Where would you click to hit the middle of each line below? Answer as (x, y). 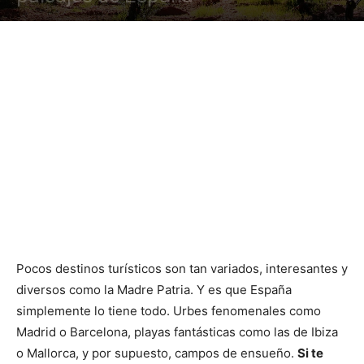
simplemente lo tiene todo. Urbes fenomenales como (169, 311)
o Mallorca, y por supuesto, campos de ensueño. (157, 353)
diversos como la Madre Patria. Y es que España (154, 290)
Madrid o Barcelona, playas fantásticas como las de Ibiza (177, 332)
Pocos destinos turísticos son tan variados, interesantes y (182, 269)
